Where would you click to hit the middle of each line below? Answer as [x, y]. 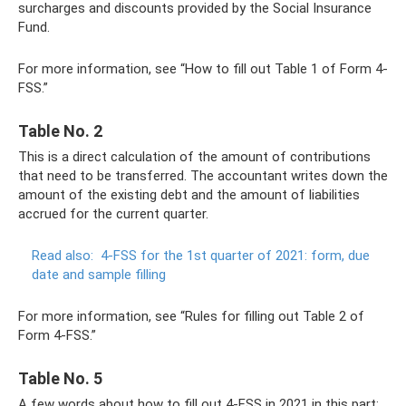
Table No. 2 [60, 131]
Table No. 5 [60, 378]
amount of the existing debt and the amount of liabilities [189, 195]
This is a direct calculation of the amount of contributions [194, 157]
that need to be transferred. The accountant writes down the [203, 176]
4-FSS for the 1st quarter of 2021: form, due [235, 256]
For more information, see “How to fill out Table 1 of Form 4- [203, 69]
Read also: [63, 256]
